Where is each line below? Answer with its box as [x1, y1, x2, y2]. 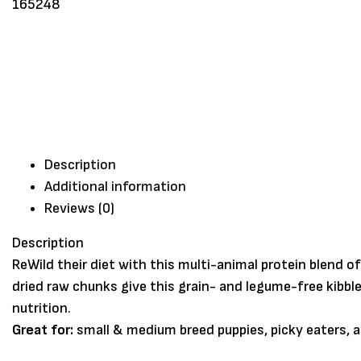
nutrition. [12, 300, 71, 317]
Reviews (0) [44, 200, 114, 218]
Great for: [12, 322, 77, 339]
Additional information [44, 178, 186, 196]
